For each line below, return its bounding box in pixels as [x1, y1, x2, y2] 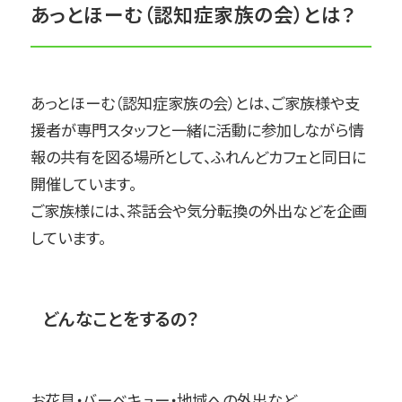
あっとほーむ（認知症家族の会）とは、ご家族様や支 [30, 91, 360, 114]
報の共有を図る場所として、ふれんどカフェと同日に [30, 144, 366, 168]
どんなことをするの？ [41, 305, 199, 332]
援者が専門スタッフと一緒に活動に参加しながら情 [30, 118, 363, 141]
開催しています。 [30, 171, 136, 195]
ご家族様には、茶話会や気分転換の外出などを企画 [30, 198, 367, 222]
